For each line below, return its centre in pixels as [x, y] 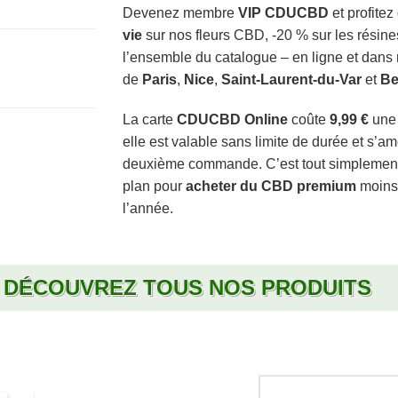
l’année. [148, 209]
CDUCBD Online [233, 120]
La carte [150, 120]
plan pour [155, 187]
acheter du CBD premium [271, 187]
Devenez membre [181, 12]
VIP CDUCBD [284, 12]
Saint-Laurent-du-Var [292, 79]
